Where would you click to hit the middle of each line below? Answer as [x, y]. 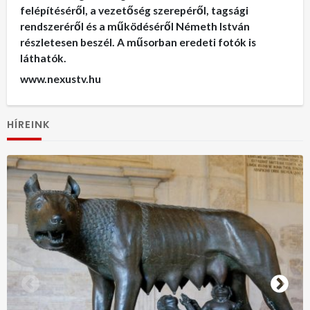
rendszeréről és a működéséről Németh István [135, 27]
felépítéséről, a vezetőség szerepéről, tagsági [135, 11]
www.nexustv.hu [61, 79]
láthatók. [44, 58]
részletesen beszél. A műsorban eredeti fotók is [138, 43]
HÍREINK [28, 125]
